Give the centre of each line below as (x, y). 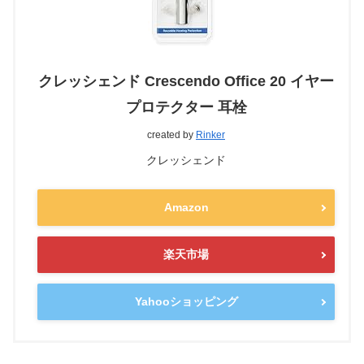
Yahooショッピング (186, 302)
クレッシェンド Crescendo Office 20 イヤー (186, 81)
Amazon (186, 208)
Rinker (210, 134)
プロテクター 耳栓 (186, 107)
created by (171, 134)
